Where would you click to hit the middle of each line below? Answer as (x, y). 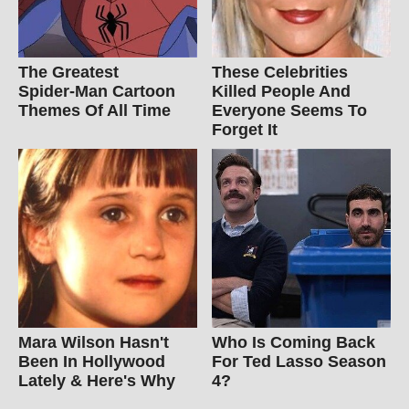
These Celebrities (280, 72)
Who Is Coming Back (294, 342)
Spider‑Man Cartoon (97, 91)
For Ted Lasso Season (299, 361)
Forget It (245, 129)
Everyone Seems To (290, 110)
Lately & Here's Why (97, 380)
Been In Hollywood (92, 361)
